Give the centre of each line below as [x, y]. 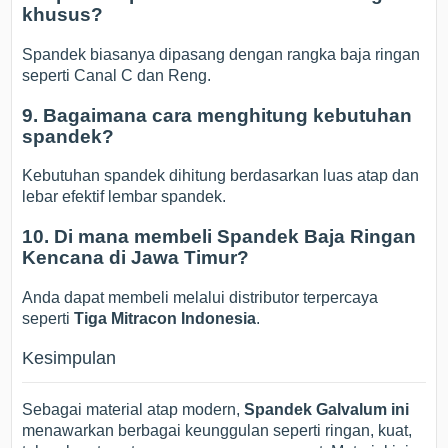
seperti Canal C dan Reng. [117, 75]
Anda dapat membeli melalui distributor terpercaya [200, 297]
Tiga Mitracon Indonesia [165, 318]
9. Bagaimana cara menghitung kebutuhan [217, 115]
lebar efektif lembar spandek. [124, 197]
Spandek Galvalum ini [327, 409]
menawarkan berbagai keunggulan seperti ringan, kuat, [217, 430]
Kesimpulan [69, 357]
